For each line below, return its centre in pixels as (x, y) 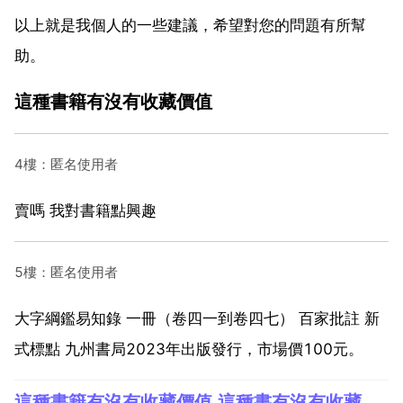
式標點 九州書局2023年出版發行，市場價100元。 (189, 349)
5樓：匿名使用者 (66, 272)
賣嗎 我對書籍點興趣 (85, 210)
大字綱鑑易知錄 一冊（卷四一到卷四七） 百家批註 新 (197, 318)
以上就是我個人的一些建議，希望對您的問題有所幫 (190, 25)
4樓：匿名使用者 (66, 164)
